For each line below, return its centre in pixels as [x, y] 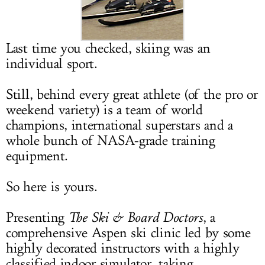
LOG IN [132, 13]
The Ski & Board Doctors [135, 217]
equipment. [37, 156]
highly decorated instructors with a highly [123, 248]
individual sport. [52, 64]
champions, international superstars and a [119, 125]
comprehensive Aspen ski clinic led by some [128, 233]
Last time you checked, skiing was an [108, 49]
